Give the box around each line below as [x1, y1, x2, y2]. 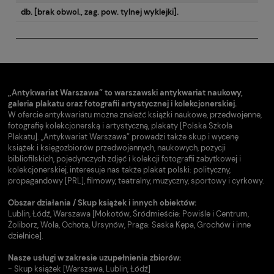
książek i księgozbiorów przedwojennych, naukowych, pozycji [8, 142, 226, 153]
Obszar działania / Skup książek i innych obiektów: [8, 197, 196, 208]
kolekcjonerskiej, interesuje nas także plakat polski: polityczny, [8, 164, 231, 175]
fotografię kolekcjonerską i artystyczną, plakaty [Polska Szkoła [8, 120, 232, 131]
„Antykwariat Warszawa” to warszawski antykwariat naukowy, [8, 87, 243, 98]
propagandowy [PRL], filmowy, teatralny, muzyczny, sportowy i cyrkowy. [8, 175, 264, 186]
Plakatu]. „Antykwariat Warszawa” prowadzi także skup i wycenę [8, 131, 239, 142]
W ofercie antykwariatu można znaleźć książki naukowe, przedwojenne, [8, 109, 262, 120]
